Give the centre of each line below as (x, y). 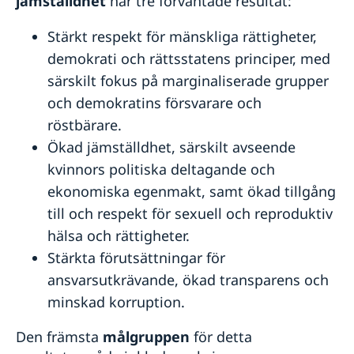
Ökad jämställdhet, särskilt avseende (171, 147)
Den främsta (59, 336)
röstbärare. (85, 124)
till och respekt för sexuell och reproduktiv (190, 213)
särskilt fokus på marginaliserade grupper (188, 80)
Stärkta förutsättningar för (136, 257)
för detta (221, 336)
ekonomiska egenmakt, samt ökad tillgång (192, 191)
